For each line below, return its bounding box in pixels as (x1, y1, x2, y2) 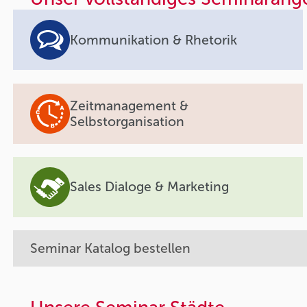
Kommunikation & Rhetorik (70, 32, 238, 48)
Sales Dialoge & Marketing (70, 179, 230, 195)
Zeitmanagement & (70, 97, 189, 114)
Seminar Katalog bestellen (30, 241, 191, 257)
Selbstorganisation (70, 113, 185, 130)
